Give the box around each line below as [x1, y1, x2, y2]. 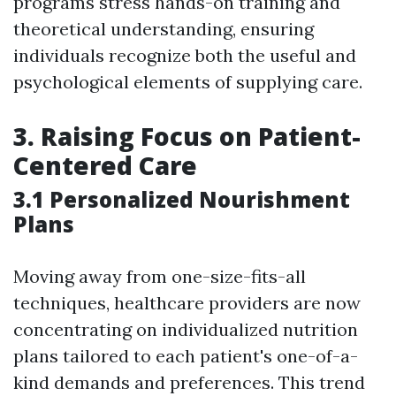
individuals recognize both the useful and [13, 44, 356, 67]
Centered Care [13, 148, 197, 183]
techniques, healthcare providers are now [13, 292, 361, 315]
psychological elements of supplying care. [13, 71, 362, 94]
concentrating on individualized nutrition [13, 318, 358, 341]
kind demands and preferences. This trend [13, 371, 365, 394]
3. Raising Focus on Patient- [13, 119, 361, 154]
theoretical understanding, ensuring [13, 18, 314, 41]
